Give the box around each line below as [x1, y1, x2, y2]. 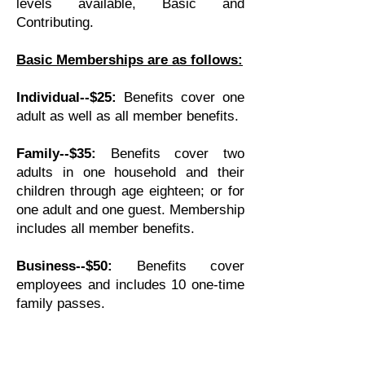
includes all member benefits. [16, 221, 199, 236]
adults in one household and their [16, 165, 244, 180]
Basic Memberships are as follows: [16, 52, 243, 68]
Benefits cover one [124, 90, 244, 105]
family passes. [16, 296, 105, 311]
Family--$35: [16, 146, 96, 161]
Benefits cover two [96, 146, 244, 161]
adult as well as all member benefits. [16, 108, 239, 124]
